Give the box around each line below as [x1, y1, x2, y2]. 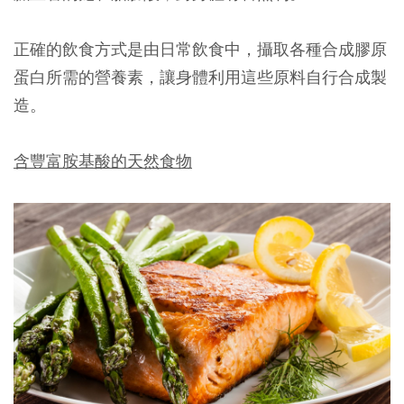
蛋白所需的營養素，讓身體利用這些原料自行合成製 [14, 67, 387, 88]
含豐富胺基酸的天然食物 [14, 151, 192, 172]
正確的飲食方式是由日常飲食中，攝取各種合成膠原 [14, 39, 387, 60]
